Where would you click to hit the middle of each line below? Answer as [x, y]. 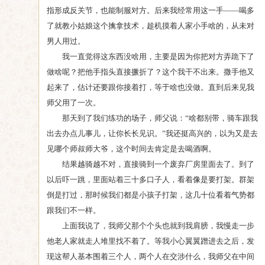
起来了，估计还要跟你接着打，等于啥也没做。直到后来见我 [150, 87]
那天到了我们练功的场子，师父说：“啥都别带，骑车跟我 [160, 118]
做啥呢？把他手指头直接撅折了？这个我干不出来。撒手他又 [150, 72]
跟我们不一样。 [73, 210]
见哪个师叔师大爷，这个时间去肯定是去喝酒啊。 [131, 149]
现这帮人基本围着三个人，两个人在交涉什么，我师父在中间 [150, 256]
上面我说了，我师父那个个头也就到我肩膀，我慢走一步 [158, 226]
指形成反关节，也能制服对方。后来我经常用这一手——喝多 [150, 10]
